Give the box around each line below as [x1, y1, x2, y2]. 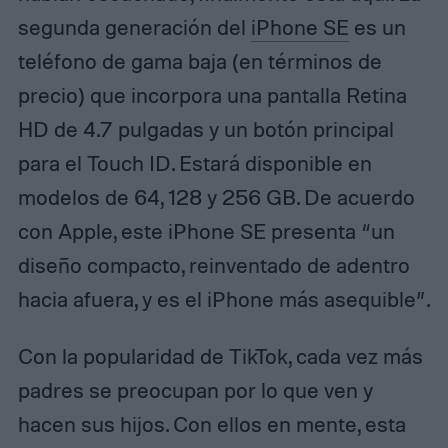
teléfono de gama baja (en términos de [17, 47, 382, 74]
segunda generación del [17, 13, 251, 40]
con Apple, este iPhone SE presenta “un [17, 217, 395, 244]
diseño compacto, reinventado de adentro [17, 251, 410, 278]
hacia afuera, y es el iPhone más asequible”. [17, 285, 430, 312]
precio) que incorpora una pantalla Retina [17, 81, 407, 108]
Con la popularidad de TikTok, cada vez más [17, 343, 423, 370]
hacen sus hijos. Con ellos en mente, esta [17, 411, 406, 438]
